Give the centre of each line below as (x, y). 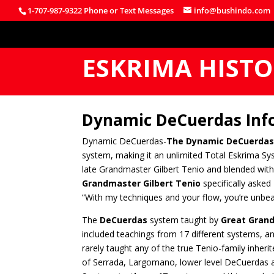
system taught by (184, 220)
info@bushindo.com (232, 10)
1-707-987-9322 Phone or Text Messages (101, 10)
